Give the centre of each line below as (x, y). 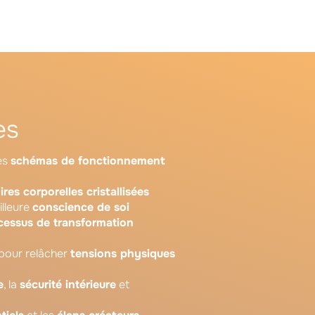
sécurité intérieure (68, 284)
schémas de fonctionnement (88, 160)
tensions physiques (123, 253)
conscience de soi (81, 207)
